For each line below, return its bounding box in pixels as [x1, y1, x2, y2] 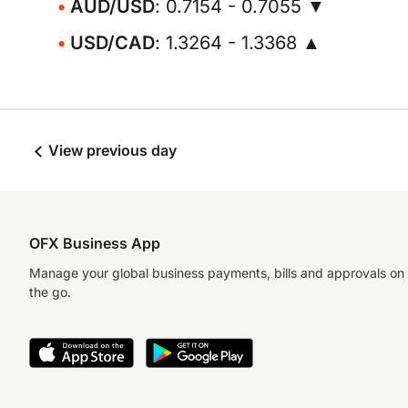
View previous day [45, 141, 177, 159]
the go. [29, 284, 71, 300]
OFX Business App [29, 234, 160, 252]
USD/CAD [70, 32, 155, 54]
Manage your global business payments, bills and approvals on [29, 265, 404, 280]
